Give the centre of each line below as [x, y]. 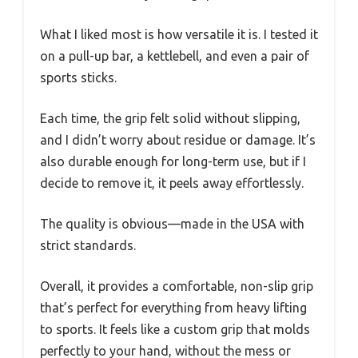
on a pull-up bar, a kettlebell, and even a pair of [175, 56]
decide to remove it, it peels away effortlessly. [172, 183]
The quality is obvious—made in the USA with [172, 224]
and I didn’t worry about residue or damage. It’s [178, 140]
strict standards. [88, 245]
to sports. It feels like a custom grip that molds [175, 329]
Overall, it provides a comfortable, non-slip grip [177, 286]
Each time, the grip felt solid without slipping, [170, 118]
